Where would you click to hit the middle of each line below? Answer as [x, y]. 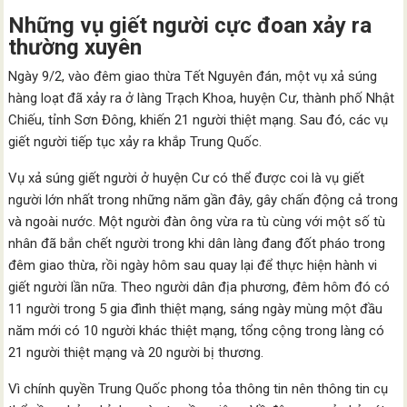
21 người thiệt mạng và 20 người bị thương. [136, 352]
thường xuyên [75, 47]
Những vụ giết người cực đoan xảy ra [190, 25]
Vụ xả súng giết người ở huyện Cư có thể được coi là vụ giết [187, 178]
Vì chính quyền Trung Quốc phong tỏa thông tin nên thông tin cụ [199, 389]
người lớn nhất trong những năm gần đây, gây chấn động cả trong [203, 200]
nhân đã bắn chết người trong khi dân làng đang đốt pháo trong [197, 243]
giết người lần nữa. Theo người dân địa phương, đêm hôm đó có [199, 287]
